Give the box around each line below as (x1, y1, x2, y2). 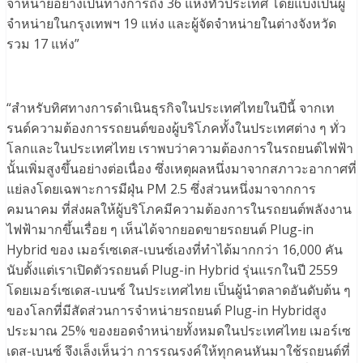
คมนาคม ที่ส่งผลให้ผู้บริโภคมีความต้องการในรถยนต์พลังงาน (6, 200, 352, 219)
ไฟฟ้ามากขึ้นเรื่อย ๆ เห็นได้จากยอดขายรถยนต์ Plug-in (6, 220, 314, 239)
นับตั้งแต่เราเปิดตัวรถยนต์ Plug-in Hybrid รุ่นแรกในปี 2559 (6, 261, 338, 280)
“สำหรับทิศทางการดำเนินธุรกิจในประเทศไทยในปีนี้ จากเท (6, 99, 335, 117)
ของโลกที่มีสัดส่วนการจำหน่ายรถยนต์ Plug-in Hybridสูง (6, 301, 327, 320)
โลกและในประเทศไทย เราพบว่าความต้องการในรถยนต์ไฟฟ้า (6, 139, 353, 158)
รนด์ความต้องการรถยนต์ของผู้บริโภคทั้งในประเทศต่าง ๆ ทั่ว (6, 119, 346, 138)
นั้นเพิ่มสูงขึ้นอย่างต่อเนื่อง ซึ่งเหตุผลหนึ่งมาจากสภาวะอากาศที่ (6, 160, 357, 178)
